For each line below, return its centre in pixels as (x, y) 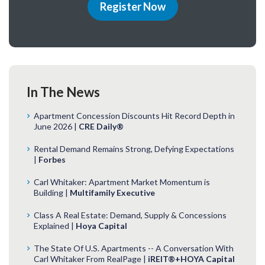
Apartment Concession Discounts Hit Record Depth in (134, 115)
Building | (52, 192)
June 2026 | (56, 126)
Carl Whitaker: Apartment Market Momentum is (122, 182)
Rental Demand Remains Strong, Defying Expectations (134, 148)
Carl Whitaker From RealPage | (91, 258)
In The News (63, 92)
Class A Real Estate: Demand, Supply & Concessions (130, 215)
